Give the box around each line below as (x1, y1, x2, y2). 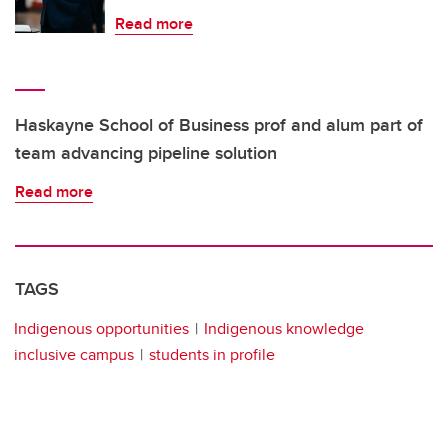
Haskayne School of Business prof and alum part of (15, 112, 423, 139)
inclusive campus (14, 343, 134, 367)
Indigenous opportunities (14, 317, 189, 341)
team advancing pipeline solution (15, 140, 277, 167)
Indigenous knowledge (204, 317, 364, 341)
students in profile (149, 343, 275, 367)
